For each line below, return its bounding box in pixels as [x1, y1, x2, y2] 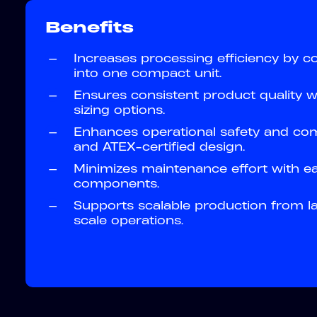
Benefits [45, 18, 134, 36]
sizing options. [74, 103, 165, 117]
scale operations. [74, 213, 183, 227]
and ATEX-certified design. [74, 139, 245, 154]
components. [74, 176, 159, 190]
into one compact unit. [74, 66, 221, 80]
